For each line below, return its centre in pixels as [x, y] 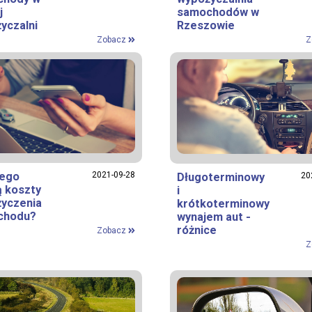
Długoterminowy [221, 177]
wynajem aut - [214, 217]
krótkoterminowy [223, 203]
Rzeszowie [206, 26]
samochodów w [218, 13]
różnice [197, 230]
